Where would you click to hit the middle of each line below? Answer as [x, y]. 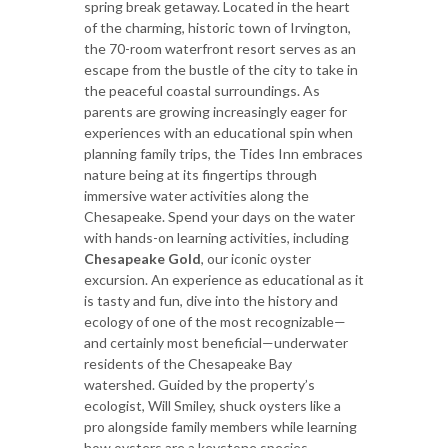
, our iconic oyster [256, 258]
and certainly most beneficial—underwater [216, 342]
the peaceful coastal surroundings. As [202, 90]
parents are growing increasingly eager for [215, 111]
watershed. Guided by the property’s [199, 384]
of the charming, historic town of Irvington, [217, 27]
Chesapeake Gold [142, 258]
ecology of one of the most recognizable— [215, 321]
